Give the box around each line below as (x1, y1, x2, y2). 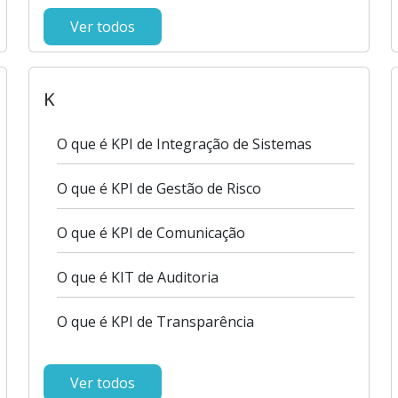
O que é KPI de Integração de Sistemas (57, 134, 313, 154)
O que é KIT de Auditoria (57, 267, 219, 287)
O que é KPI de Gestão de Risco (57, 179, 262, 198)
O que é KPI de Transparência (57, 312, 255, 331)
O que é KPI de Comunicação (57, 223, 246, 243)
